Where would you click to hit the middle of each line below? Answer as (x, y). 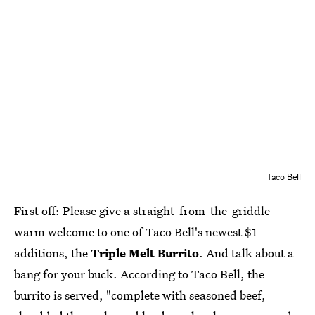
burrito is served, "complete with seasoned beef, (140, 295)
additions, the (52, 252)
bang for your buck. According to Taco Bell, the (139, 274)
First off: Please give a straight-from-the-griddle (142, 210)
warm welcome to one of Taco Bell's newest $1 (136, 231)
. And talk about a (246, 252)
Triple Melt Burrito (145, 252)
